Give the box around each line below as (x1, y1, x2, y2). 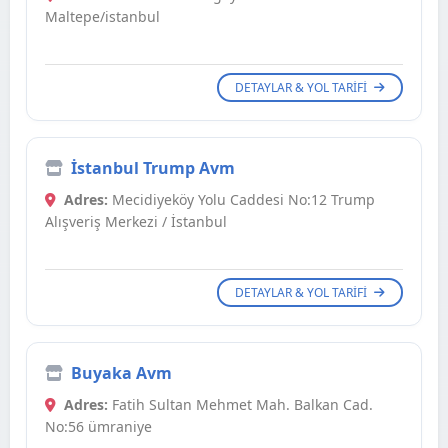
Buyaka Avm (71, 362, 172, 385)
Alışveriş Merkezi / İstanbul (45, 212, 227, 232)
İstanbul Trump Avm (71, 157, 235, 180)
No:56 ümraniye (45, 417, 152, 437)
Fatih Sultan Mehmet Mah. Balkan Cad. (108, 395, 373, 415)
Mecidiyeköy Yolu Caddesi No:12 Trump (108, 190, 375, 210)
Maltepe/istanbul (45, 7, 160, 27)
